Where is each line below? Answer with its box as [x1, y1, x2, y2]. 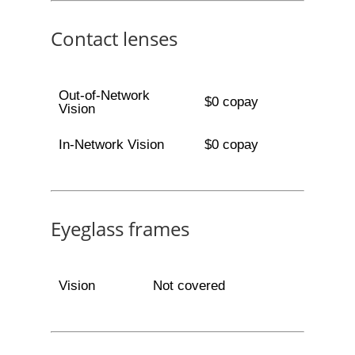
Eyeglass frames [51, 216, 189, 242]
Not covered [152, 278, 225, 293]
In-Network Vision [58, 137, 164, 152]
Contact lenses [51, 25, 177, 52]
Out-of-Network [58, 88, 150, 103]
